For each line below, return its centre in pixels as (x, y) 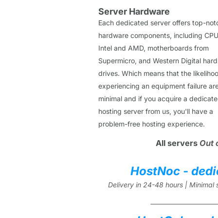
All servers (178, 143)
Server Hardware (134, 11)
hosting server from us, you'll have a (156, 111)
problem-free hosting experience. (152, 124)
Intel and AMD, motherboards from (154, 48)
